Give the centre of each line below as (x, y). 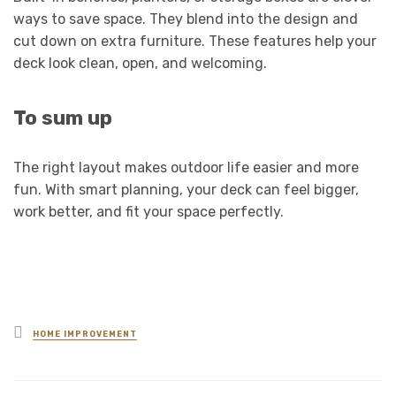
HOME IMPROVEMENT (85, 335)
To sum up (65, 118)
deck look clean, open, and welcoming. (140, 64)
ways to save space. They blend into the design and (186, 19)
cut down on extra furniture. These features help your (195, 42)
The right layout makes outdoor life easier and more (186, 168)
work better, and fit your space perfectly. (148, 212)
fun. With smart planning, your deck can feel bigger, (186, 190)
